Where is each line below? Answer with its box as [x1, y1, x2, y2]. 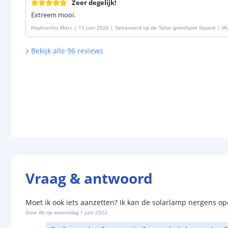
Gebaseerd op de [115, 24, 157, 31]
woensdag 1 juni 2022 [54, 209, 107, 216]
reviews [77, 46, 103, 55]
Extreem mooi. [31, 10, 75, 19]
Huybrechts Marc [31, 24, 72, 31]
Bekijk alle [31, 46, 65, 55]
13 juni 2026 [78, 24, 109, 31]
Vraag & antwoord [25, 168, 153, 188]
